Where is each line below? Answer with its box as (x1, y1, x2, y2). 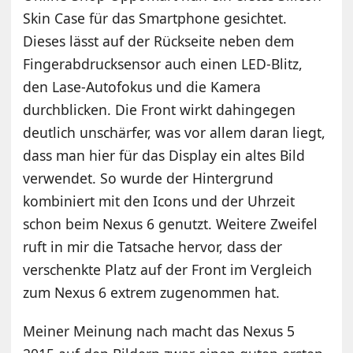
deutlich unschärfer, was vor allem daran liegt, (23, 123, 326, 143)
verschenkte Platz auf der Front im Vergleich (23, 260, 313, 280)
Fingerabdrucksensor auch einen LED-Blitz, (23, 54, 303, 74)
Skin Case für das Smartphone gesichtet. (23, 9, 288, 28)
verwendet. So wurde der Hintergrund (23, 169, 274, 188)
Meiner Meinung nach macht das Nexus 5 (23, 321, 295, 341)
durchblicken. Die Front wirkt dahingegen (23, 100, 296, 120)
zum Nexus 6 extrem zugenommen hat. (23, 283, 281, 303)
